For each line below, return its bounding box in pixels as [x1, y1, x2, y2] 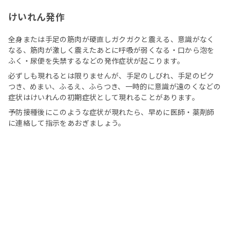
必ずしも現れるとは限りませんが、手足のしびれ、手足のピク [8, 70, 215, 81]
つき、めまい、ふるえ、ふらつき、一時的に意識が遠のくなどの [8, 81, 221, 92]
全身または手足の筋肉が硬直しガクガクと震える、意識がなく [8, 34, 215, 45]
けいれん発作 [8, 10, 65, 24]
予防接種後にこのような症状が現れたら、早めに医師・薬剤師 [8, 107, 215, 118]
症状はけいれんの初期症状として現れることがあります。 [8, 92, 200, 103]
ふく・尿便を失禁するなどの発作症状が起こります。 [8, 55, 185, 66]
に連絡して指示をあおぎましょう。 [8, 118, 126, 128]
